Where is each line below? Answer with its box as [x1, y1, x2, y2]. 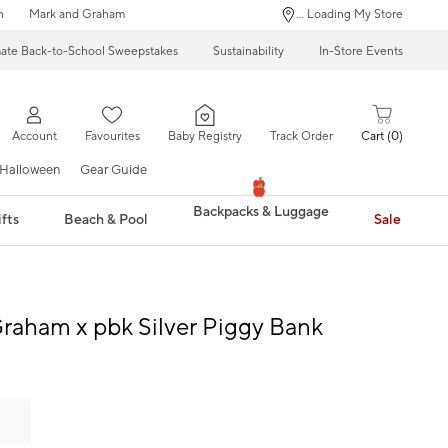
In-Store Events [319, 43, 403, 59]
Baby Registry [167, 129, 242, 145]
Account [11, 129, 57, 145]
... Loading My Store [296, 7, 403, 22]
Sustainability [213, 43, 284, 59]
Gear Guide [80, 161, 147, 178]
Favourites [84, 129, 140, 145]
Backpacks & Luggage [192, 203, 329, 222]
